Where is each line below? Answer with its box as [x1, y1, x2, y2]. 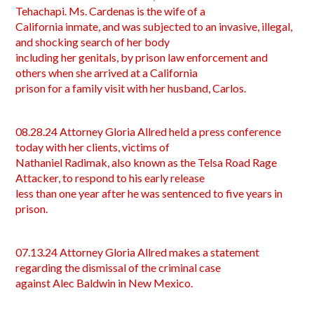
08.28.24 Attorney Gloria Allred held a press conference [15, 125, 282, 138]
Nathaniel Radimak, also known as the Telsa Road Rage [15, 156, 278, 169]
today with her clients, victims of [15, 140, 170, 153]
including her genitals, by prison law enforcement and [15, 50, 268, 64]
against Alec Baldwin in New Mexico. [15, 276, 193, 289]
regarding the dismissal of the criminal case [15, 261, 221, 274]
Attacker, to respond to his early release [15, 171, 205, 184]
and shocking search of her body [15, 35, 170, 48]
